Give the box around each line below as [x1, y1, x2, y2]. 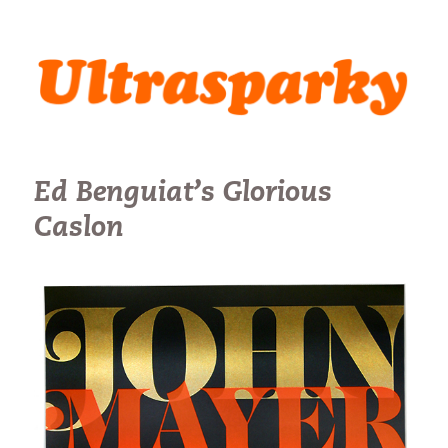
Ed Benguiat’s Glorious [34, 179, 333, 208]
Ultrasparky [34, 41, 161, 71]
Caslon [34, 214, 125, 243]
